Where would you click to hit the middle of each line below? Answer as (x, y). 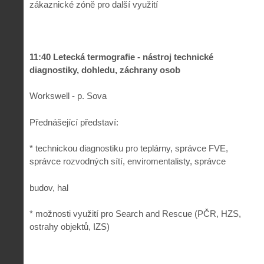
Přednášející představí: (74, 122)
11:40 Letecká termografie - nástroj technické (121, 57)
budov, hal (49, 187)
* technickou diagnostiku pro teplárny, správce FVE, (129, 148)
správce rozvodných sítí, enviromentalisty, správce (128, 161)
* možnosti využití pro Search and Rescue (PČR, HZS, (135, 214)
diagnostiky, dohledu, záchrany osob (105, 70)
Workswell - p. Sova (68, 96)
